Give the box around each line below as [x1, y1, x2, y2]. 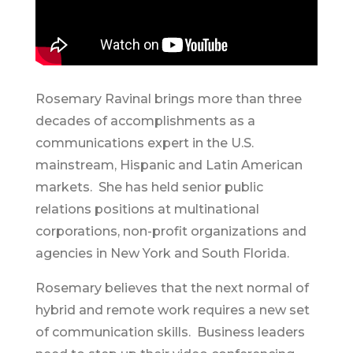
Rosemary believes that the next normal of [35, 281, 309, 296]
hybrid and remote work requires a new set [35, 303, 310, 318]
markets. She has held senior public [35, 180, 263, 195]
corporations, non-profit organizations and [35, 224, 307, 240]
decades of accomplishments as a [35, 113, 255, 129]
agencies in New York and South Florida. [35, 246, 289, 262]
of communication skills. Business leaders [35, 325, 305, 340]
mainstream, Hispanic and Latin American [35, 158, 303, 173]
